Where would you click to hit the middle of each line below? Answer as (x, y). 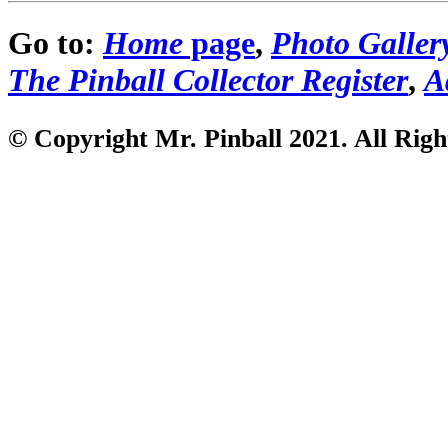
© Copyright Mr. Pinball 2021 (174, 139)
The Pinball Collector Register (208, 80)
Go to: (55, 43)
